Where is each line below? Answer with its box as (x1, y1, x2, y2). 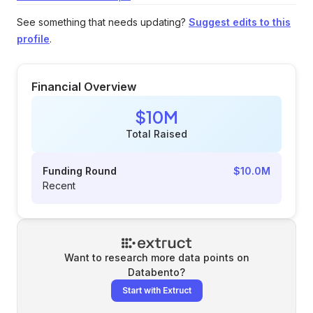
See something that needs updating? (17, 16, 186, 28)
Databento (128, 266, 180, 278)
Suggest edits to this (189, 16, 291, 28)
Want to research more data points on (64, 252, 249, 263)
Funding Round (43, 165, 117, 177)
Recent (43, 180, 75, 191)
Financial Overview (31, 80, 136, 94)
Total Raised (126, 128, 187, 140)
